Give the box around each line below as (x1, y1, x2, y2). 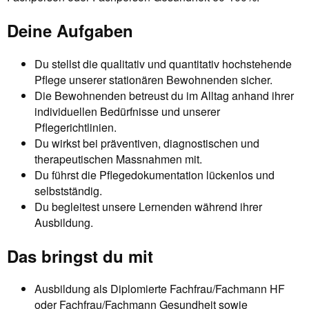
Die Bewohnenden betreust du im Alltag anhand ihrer (34, 87, 294, 103)
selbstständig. (34, 182, 102, 199)
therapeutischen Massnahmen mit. (34, 150, 202, 167)
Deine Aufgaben (7, 18, 133, 42)
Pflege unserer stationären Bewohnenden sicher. (34, 71, 272, 88)
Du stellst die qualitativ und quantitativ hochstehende (34, 55, 292, 72)
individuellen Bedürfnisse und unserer (34, 103, 220, 119)
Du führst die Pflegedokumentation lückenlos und (34, 166, 275, 183)
